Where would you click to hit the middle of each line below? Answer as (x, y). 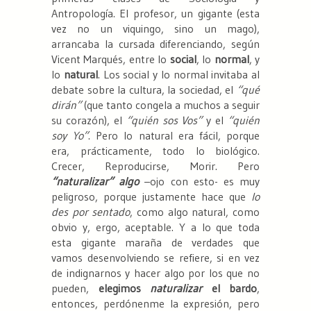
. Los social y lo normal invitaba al (178, 75)
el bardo (229, 288)
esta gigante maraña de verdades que (155, 243)
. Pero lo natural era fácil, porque (174, 136)
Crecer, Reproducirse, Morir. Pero (155, 166)
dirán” (66, 105)
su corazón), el (89, 120)
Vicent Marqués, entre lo (111, 59)
